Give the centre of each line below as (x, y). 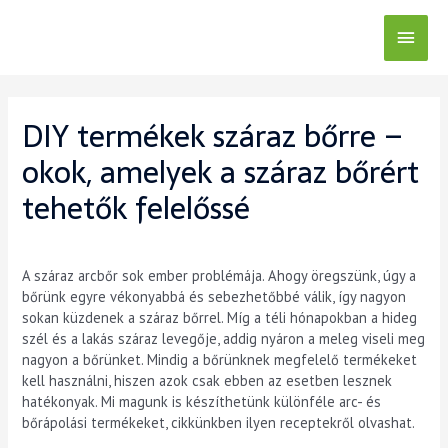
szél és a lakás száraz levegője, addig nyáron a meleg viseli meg (224, 339)
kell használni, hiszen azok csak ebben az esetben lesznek (207, 381)
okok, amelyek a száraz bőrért (221, 173)
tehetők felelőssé (136, 209)
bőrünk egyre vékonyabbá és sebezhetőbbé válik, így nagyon (214, 297)
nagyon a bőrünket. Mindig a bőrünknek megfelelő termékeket (220, 360)
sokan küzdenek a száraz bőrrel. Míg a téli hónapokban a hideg (220, 318)
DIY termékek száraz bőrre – (213, 137)
